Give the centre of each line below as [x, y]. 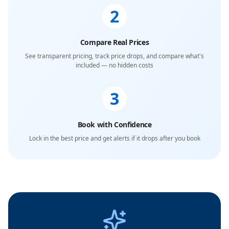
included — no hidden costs [114, 65]
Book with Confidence [114, 124]
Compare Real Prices [114, 42]
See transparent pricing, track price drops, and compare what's [114, 56]
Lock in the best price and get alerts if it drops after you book [114, 138]
